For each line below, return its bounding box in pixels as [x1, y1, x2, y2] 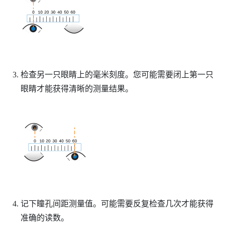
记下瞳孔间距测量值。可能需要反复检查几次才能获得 [20, 199, 213, 208]
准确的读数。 [20, 213, 69, 222]
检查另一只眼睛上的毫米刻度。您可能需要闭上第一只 [20, 70, 213, 79]
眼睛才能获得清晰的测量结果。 [20, 84, 133, 93]
